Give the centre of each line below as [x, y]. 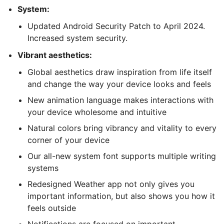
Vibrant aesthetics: [55, 55]
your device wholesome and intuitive [97, 112]
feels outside [52, 208]
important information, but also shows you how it [121, 196]
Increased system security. [77, 38]
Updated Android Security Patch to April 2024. [116, 26]
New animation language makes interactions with [120, 100]
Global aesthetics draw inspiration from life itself [120, 72]
